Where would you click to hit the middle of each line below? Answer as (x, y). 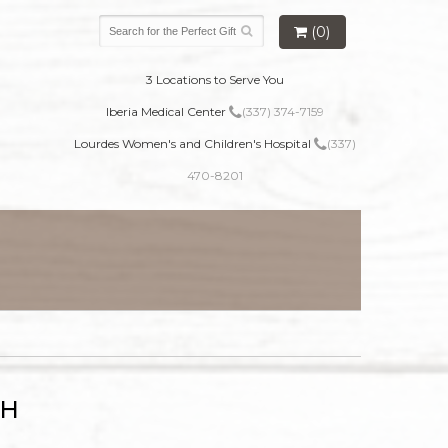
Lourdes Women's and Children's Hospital (193, 143)
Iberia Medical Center (167, 111)
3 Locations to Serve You (214, 79)
